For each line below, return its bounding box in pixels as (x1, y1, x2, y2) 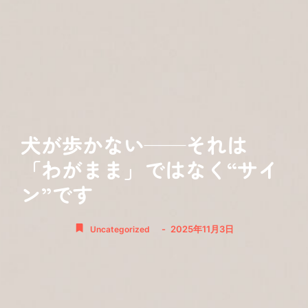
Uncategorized (89, 223, 150, 234)
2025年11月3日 (170, 223, 234, 234)
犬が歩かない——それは (21, 129, 247, 159)
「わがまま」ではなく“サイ (21, 153, 278, 184)
